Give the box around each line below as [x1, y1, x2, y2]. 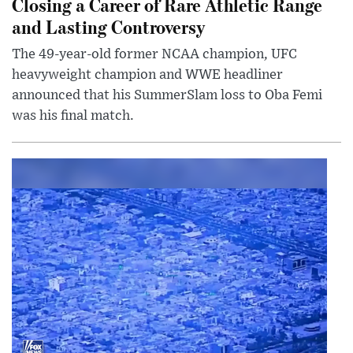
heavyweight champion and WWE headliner [12, 67, 283, 82]
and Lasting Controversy [12, 13, 205, 39]
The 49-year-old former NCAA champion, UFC [12, 46, 297, 61]
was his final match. [12, 108, 134, 123]
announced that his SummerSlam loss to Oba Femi [12, 87, 322, 102]
